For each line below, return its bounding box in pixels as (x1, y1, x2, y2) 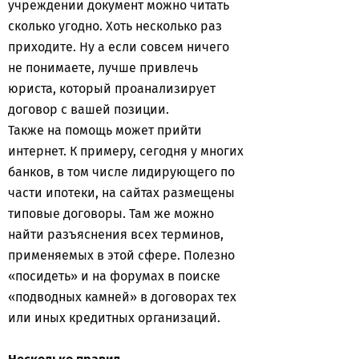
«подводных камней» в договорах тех (8, 289, 236, 305)
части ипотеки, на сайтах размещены (8, 185, 235, 200)
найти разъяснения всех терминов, (8, 227, 224, 242)
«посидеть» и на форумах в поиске (8, 268, 220, 284)
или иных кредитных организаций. (8, 310, 220, 325)
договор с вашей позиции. (8, 102, 172, 117)
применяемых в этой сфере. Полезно (8, 248, 235, 263)
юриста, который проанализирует (8, 81, 216, 96)
